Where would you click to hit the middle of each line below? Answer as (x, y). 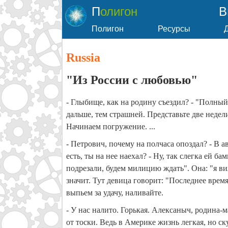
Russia (83, 58)
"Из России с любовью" (132, 80)
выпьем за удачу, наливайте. (115, 192)
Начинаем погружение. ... (111, 126)
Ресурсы (174, 29)
